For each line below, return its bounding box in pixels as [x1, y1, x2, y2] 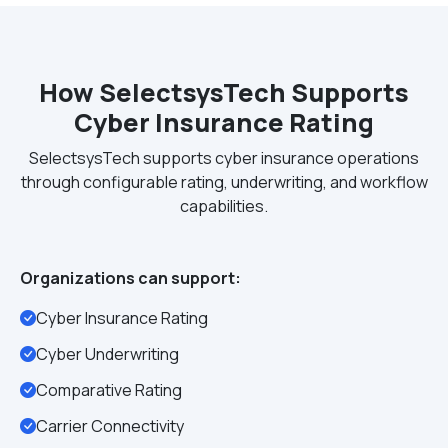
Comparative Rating [36, 379, 182, 401]
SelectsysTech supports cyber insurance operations [29, 147, 419, 169]
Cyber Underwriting [36, 343, 179, 365]
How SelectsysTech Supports [39, 75, 409, 110]
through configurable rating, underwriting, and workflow [20, 171, 428, 193]
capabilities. [180, 195, 268, 217]
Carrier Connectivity [36, 415, 184, 437]
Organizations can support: [20, 267, 241, 289]
